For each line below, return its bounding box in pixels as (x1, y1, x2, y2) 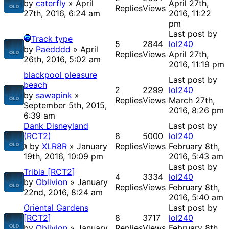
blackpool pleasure (24, 70, 97, 80)
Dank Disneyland (24, 121, 88, 131)
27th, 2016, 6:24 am (24, 8, 100, 19)
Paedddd (36, 44, 71, 55)
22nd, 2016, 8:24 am (24, 187, 103, 198)
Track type (31, 34, 73, 44)
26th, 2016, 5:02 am (24, 54, 101, 65)
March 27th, (169, 95, 215, 106)
